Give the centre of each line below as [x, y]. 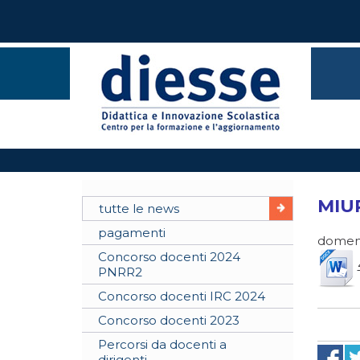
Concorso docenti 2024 [169, 257]
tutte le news [139, 209]
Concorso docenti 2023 [169, 320]
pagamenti [132, 233]
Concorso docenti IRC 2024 [182, 296]
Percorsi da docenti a [162, 344]
